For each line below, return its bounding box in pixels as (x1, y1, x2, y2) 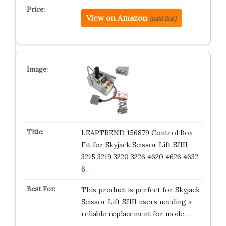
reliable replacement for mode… (81, 209, 190, 218)
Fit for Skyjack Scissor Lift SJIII (81, 140, 188, 149)
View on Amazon (86, 13, 147, 23)
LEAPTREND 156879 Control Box (81, 128, 193, 137)
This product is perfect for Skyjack (81, 185, 200, 194)
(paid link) (149, 15, 177, 22)
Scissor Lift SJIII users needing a (81, 197, 192, 206)
